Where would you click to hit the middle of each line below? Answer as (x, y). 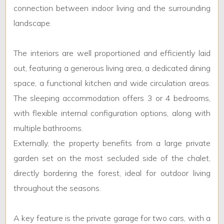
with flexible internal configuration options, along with (112, 113)
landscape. (33, 23)
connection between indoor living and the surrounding (112, 8)
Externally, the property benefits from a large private (112, 143)
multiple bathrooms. (48, 128)
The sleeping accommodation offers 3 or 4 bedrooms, (112, 98)
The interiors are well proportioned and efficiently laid (112, 53)
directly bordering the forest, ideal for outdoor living (112, 173)
